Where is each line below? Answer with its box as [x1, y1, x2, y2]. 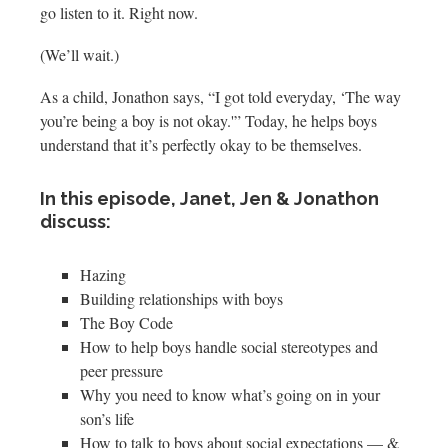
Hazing [80, 263, 126, 285]
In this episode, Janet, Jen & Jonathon [40, 187, 379, 209]
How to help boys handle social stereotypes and [80, 335, 378, 357]
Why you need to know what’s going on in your [80, 383, 380, 405]
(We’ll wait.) [40, 43, 119, 65]
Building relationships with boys [80, 287, 283, 309]
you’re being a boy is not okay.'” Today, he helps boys [40, 109, 377, 131]
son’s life [80, 407, 134, 429]
